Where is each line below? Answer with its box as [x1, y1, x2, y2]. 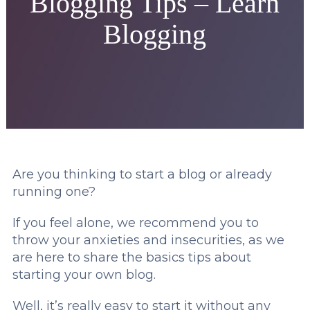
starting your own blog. [12, 267, 156, 282]
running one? [12, 184, 95, 199]
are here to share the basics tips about [12, 250, 251, 265]
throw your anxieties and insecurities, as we [12, 232, 284, 248]
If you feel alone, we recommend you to [12, 215, 259, 230]
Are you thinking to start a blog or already [12, 167, 272, 182]
